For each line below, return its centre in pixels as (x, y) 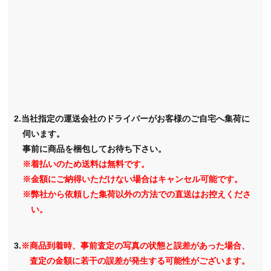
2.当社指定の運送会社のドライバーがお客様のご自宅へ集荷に (132, 119)
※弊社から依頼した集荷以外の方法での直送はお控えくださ (137, 194)
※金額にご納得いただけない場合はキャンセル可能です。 (133, 179)
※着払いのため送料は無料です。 (86, 164)
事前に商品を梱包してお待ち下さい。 (95, 149)
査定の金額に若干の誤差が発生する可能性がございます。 (140, 261)
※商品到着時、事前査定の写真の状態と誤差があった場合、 (136, 246)
